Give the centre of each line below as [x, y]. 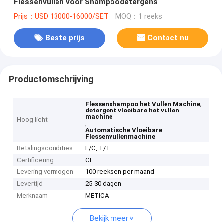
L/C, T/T [98, 148]
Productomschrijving [51, 79]
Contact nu [168, 38]
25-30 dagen [104, 184]
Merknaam [32, 196]
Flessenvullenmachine [120, 137]
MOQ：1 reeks [139, 16]
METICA [97, 196]
